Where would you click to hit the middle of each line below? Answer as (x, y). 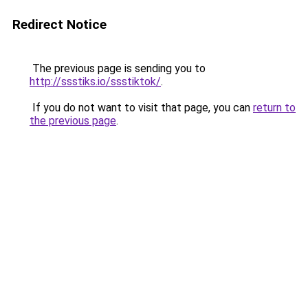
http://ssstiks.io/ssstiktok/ (95, 81)
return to (274, 108)
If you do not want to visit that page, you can (141, 108)
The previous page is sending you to (118, 68)
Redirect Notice (59, 24)
